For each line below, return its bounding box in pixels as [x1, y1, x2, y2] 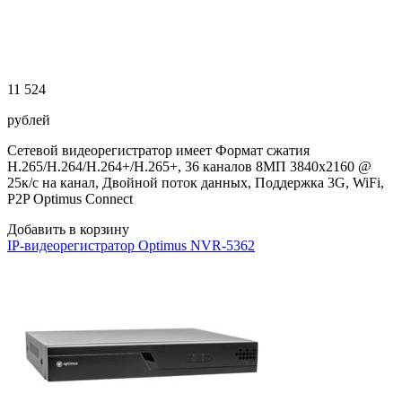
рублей [7, 112, 50, 127]
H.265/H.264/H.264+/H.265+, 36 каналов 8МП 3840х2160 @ [7, 159, 371, 174]
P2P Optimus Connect [7, 191, 133, 206]
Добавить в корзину [7, 222, 129, 237]
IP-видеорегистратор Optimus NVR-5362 [7, 238, 255, 253]
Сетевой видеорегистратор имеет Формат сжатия [7, 143, 310, 158]
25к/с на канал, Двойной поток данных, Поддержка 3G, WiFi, [7, 175, 384, 190]
